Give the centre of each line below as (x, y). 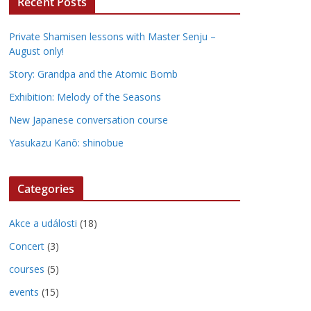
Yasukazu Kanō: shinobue (66, 143)
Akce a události (43, 223)
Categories (46, 189)
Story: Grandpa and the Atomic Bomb (93, 74)
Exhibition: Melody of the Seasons (85, 97)
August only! (36, 51)
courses (27, 269)
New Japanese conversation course (89, 120)
